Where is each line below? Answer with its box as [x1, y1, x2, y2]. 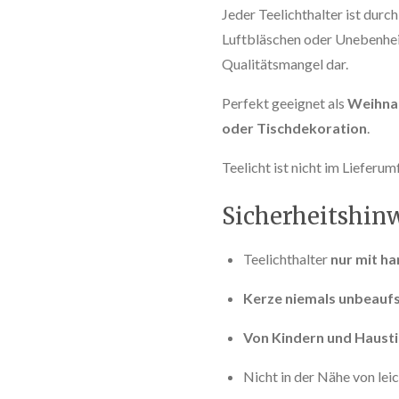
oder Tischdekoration [222, 118, 367, 136]
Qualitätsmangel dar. [222, 54, 348, 72]
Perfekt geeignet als [222, 94, 347, 111]
